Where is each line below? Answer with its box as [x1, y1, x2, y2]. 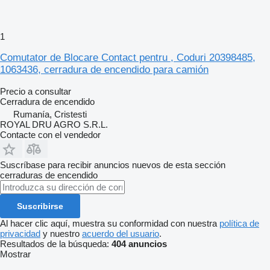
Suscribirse [17, 201, 63, 211]
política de [219, 218, 259, 228]
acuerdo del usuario [82, 228, 159, 239]
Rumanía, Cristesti [13, 108, 87, 119]
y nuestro [40, 228, 82, 239]
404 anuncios [111, 238, 167, 249]
